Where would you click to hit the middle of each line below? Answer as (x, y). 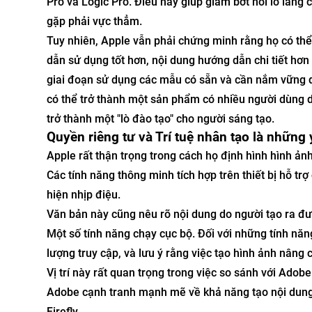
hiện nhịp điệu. (84, 194)
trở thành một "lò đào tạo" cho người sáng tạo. (161, 118)
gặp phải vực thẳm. (94, 21)
